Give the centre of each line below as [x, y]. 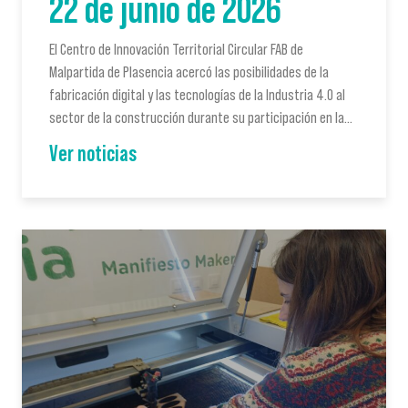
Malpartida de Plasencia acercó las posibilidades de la [189, 71]
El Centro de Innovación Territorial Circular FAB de [176, 49]
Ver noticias [93, 153]
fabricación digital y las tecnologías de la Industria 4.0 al [197, 94]
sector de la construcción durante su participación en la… [201, 117]
